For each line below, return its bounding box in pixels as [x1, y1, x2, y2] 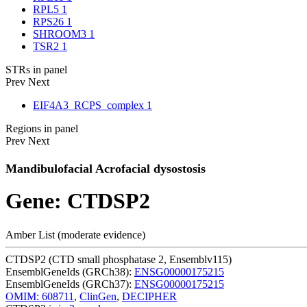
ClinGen [79, 290, 116, 302]
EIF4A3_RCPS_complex [33, 99, 147, 111]
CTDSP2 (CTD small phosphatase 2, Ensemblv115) [5, 253, 232, 265]
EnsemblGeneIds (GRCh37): [5, 278, 134, 290]
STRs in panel [5, 64, 67, 75]
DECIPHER [122, 290, 177, 302]
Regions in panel [5, 123, 78, 134]
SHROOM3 [33, 28, 89, 40]
